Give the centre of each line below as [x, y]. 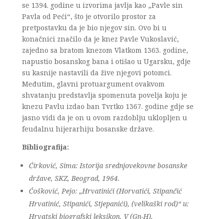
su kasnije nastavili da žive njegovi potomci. [97, 73]
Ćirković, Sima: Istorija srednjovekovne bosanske [108, 165]
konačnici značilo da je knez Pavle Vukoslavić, [100, 39]
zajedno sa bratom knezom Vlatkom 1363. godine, [105, 50]
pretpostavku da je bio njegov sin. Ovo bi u [94, 28]
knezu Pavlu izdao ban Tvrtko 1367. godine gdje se [108, 106]
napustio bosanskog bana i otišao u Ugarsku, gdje [106, 61]
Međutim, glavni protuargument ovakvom [93, 84]
